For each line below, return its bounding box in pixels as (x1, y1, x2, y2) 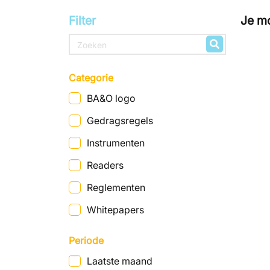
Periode (69, 234, 104, 246)
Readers (87, 159, 124, 171)
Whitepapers (87, 203, 144, 216)
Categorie (69, 71, 113, 84)
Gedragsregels (87, 114, 153, 127)
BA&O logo (87, 92, 136, 104)
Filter (69, 13, 96, 28)
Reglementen (87, 181, 145, 193)
